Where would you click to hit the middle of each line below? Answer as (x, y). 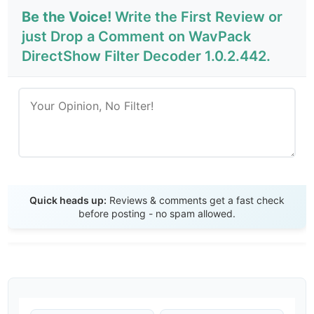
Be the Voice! (67, 17)
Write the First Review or (197, 17)
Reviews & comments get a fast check (196, 200)
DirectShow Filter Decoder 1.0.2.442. (146, 56)
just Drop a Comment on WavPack (137, 37)
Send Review (157, 189)
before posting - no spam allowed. (157, 214)
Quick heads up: (68, 200)
